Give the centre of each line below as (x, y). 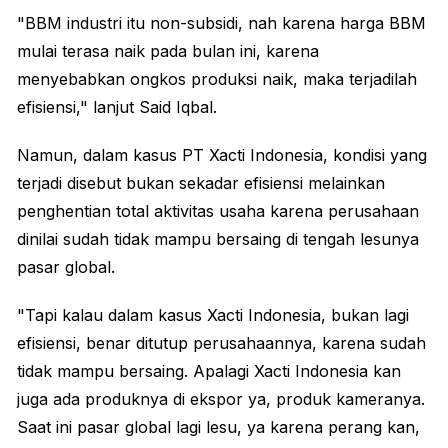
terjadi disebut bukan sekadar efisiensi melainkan (201, 183)
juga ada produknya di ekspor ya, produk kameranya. (221, 399)
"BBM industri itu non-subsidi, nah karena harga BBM (221, 23)
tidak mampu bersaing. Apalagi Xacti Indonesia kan (209, 371)
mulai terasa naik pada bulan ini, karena (168, 51)
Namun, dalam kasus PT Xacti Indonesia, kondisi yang (222, 155)
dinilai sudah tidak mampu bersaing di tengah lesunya (218, 239)
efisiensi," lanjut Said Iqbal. (117, 107)
